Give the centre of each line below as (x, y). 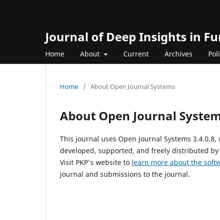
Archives (178, 54)
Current (136, 54)
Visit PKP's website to (96, 162)
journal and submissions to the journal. (125, 174)
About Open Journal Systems (133, 86)
